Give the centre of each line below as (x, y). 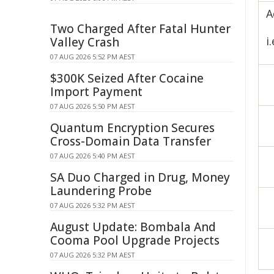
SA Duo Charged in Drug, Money (140, 177)
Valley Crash (85, 42)
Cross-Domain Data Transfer (131, 141)
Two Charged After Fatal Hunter (140, 29)
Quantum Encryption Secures (132, 128)
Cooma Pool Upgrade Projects (135, 240)
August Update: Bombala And (133, 227)
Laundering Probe (101, 191)
